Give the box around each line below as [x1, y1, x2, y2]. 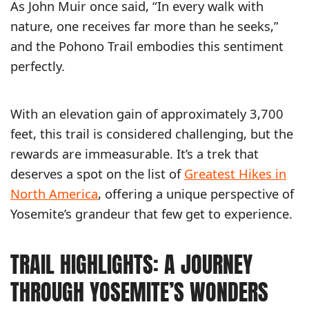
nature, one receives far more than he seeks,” [10, 17, 279, 35]
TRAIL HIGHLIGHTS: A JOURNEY [10, 248, 252, 282]
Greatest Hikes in [184, 165, 286, 183]
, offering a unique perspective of [98, 185, 294, 203]
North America [10, 185, 98, 203]
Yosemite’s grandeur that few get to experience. [10, 205, 292, 223]
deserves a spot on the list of [10, 165, 184, 183]
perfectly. [10, 57, 65, 75]
